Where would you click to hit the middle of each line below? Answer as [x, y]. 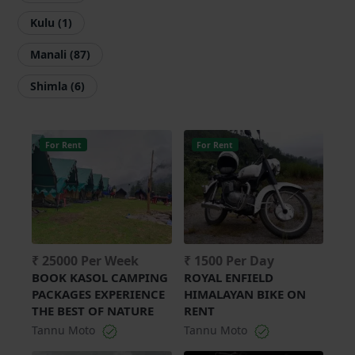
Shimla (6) [57, 86]
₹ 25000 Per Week [85, 261]
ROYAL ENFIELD [228, 277]
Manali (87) [60, 54]
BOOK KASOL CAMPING [100, 277]
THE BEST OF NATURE [93, 311]
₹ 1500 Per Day [229, 261]
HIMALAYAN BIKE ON [244, 294]
